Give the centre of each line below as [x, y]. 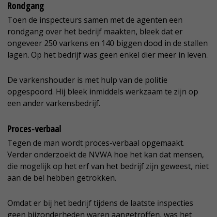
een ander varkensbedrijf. [54, 103]
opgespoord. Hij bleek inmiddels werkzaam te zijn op [103, 92]
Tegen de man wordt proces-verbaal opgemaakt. [96, 143]
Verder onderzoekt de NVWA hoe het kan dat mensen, [106, 155]
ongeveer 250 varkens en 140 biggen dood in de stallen [108, 43]
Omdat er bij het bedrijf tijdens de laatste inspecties [100, 203]
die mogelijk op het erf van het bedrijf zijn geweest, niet [108, 166]
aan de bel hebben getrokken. [62, 178]
